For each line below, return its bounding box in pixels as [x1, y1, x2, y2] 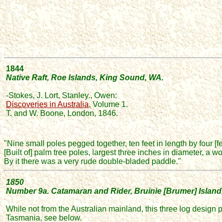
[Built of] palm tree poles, [4, 148, 92, 157]
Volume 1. [93, 100, 128, 109]
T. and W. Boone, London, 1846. [6, 109, 118, 117]
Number [6, 187, 38, 195]
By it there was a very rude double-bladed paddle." [4, 157, 181, 166]
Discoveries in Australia [6, 100, 89, 109]
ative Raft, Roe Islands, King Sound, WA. [12, 73, 164, 82]
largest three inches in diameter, [92, 148, 206, 157]
